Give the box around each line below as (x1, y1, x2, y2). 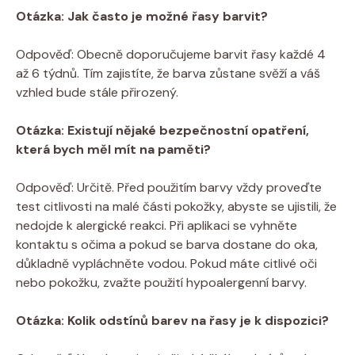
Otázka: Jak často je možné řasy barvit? (16, 7, 268, 25)
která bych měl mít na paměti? (16, 140, 211, 158)
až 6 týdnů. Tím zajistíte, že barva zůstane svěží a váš (16, 64, 320, 82)
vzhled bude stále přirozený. (16, 83, 178, 101)
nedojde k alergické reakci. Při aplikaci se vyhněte (16, 216, 297, 234)
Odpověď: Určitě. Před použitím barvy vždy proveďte (16, 178, 322, 196)
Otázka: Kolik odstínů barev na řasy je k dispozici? (16, 311, 329, 329)
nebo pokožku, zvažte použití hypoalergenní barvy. (16, 273, 307, 291)
